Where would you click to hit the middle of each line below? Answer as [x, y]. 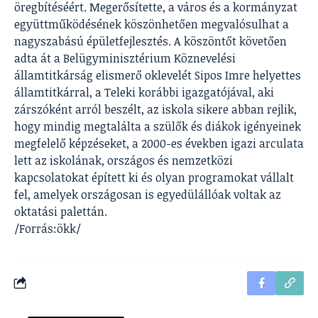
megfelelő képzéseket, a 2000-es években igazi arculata [159, 143]
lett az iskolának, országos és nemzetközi [124, 160]
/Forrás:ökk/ [48, 228]
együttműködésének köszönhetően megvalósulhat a [152, 24]
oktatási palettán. [61, 211]
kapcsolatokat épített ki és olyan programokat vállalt [154, 177]
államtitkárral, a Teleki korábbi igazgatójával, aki [144, 92]
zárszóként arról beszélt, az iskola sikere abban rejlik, [155, 109]
